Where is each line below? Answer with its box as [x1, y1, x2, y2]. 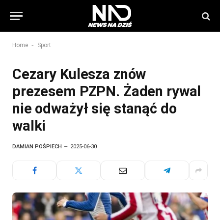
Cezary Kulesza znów [12, 66, 146, 82]
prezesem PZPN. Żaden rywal [12, 83, 201, 100]
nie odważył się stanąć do [12, 100, 177, 117]
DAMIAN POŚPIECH [12, 143, 62, 150]
